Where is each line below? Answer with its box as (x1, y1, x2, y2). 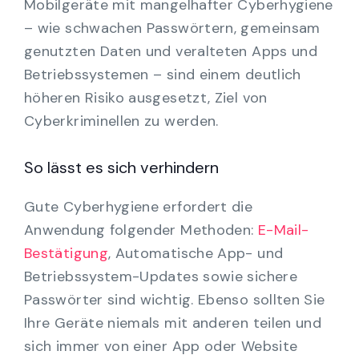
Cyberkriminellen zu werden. (24, 111, 219, 131)
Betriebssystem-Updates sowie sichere (24, 266, 297, 286)
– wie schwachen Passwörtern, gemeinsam (24, 18, 321, 38)
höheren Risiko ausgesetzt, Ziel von (24, 87, 268, 107)
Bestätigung (24, 243, 108, 263)
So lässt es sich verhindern (24, 156, 219, 178)
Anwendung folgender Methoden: (24, 220, 254, 240)
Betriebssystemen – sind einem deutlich (24, 64, 301, 84)
